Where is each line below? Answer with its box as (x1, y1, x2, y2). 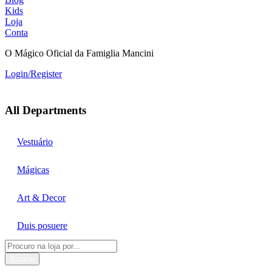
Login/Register (5, 69, 62, 80)
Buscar (10, 254, 35, 264)
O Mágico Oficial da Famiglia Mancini (5, 48, 154, 59)
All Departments (5, 103, 86, 117)
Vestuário (17, 137, 53, 148)
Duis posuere (17, 220, 67, 231)
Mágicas (17, 165, 49, 175)
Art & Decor (17, 192, 66, 203)
